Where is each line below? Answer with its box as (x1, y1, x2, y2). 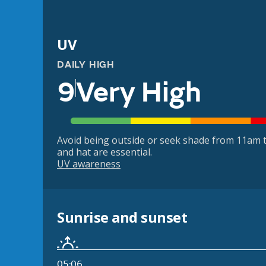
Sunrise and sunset (57, 207, 188, 227)
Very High (76, 75, 201, 110)
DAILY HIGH (57, 59, 115, 71)
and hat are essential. (57, 145, 152, 159)
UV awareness (57, 157, 121, 171)
